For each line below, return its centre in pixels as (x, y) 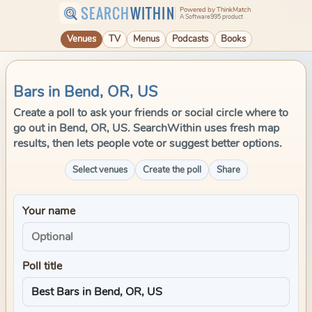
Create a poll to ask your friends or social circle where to (151, 113)
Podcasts (190, 39)
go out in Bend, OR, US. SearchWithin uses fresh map (146, 128)
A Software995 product (211, 16)
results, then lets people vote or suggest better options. (148, 143)
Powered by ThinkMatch (215, 10)
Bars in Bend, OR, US (85, 92)
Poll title (42, 266)
